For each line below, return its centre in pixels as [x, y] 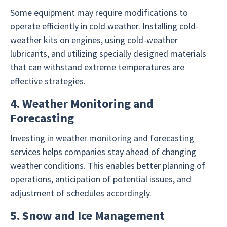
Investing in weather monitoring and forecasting [102, 138]
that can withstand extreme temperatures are [97, 67]
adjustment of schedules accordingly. [81, 193]
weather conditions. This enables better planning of [108, 166]
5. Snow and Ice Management [87, 216]
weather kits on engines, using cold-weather [94, 40]
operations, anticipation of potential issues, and [101, 179]
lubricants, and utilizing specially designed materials [108, 54]
